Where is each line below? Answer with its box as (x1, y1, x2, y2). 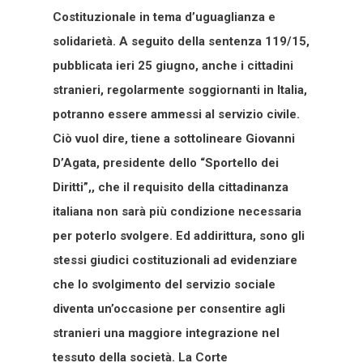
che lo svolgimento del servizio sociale (53, 276, 275, 292)
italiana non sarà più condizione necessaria (53, 203, 301, 219)
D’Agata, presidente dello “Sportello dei (53, 155, 279, 170)
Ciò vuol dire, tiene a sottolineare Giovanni (53, 130, 295, 146)
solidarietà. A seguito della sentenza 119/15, (53, 33, 310, 49)
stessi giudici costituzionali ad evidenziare (53, 252, 297, 267)
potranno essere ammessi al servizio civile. (53, 106, 300, 122)
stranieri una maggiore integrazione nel (53, 325, 280, 340)
